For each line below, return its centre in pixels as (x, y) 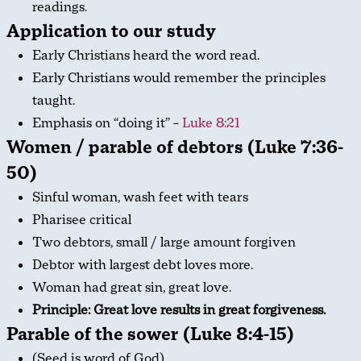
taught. (54, 101)
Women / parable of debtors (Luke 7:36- (175, 147)
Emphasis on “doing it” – (107, 123)
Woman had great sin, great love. (132, 288)
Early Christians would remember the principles (179, 78)
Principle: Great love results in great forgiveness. (179, 310)
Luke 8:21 (211, 123)
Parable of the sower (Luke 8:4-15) (150, 334)
